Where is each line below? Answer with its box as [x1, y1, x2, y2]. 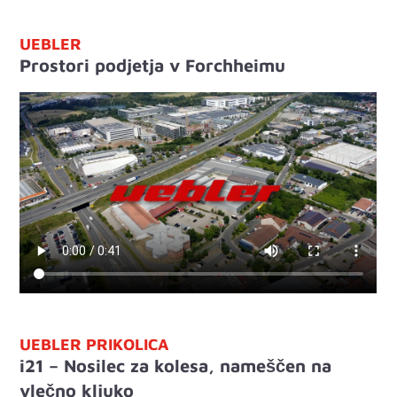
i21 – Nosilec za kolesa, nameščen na [19, 354, 332, 376]
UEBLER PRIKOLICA [19, 334, 169, 354]
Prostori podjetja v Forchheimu [19, 55, 286, 75]
